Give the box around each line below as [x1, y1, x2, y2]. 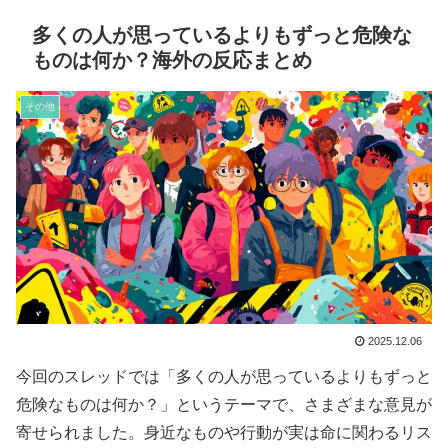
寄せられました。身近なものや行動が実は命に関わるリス [16, 423, 432, 441]
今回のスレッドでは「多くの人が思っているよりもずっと [16, 367, 432, 385]
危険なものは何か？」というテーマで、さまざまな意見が [16, 395, 432, 413]
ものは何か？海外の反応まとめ [32, 49, 312, 72]
